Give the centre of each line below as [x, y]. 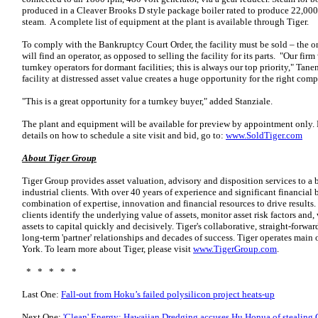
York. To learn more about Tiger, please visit [108, 249]
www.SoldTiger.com [264, 135]
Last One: [42, 294]
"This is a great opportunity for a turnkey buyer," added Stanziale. [147, 101]
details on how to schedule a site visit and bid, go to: [124, 135]
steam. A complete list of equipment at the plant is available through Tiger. [165, 22]
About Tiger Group [59, 158]
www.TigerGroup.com [235, 249]
